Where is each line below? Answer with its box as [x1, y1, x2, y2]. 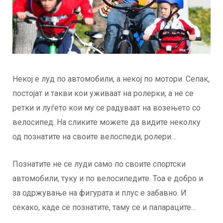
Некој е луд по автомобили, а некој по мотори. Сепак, [12, 74, 210, 84]
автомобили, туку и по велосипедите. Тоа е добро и [12, 174, 203, 184]
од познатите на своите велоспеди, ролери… [12, 132, 176, 142]
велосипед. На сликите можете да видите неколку [12, 117, 201, 127]
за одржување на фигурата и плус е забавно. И [12, 188, 187, 198]
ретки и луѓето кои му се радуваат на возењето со [12, 103, 201, 113]
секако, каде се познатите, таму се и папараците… [12, 203, 196, 213]
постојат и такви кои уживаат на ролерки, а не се [12, 89, 194, 99]
